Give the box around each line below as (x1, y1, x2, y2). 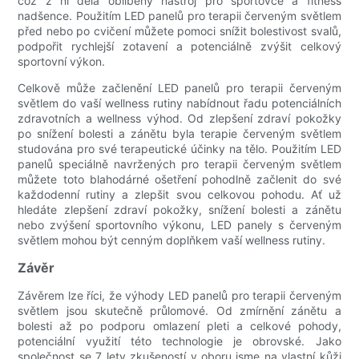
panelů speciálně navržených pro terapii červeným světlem (18, 157, 341, 171)
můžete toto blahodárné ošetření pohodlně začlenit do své (18, 172, 341, 187)
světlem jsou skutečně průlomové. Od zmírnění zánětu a (18, 304, 341, 318)
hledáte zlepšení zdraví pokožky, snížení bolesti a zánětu (18, 203, 341, 217)
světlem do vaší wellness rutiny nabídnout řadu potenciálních (18, 96, 341, 111)
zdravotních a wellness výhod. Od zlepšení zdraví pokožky (18, 111, 341, 126)
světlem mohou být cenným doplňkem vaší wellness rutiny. (18, 233, 326, 248)
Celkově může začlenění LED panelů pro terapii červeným (18, 81, 341, 95)
